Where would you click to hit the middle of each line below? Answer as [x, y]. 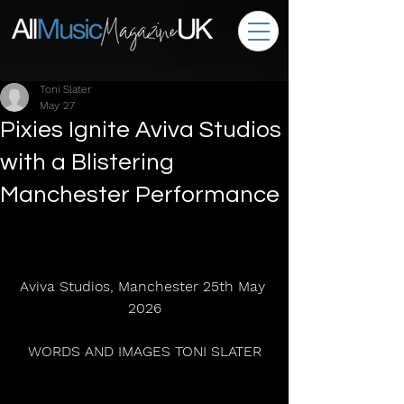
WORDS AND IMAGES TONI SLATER [144, 351]
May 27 [57, 106]
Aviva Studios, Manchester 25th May [144, 286]
